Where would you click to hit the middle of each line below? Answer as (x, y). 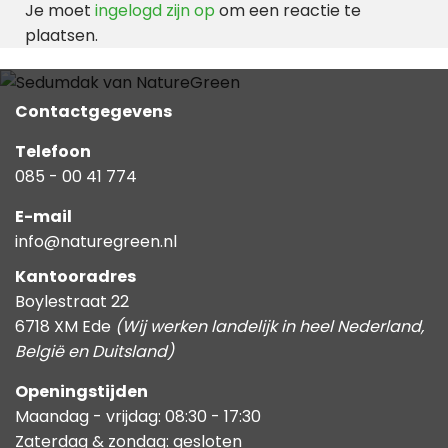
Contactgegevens (93, 111)
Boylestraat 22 (72, 301)
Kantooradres (75, 276)
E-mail (43, 216)
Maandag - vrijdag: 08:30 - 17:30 (138, 416)
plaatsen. (61, 36)
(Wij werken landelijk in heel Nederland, (269, 326)
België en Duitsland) (94, 351)
